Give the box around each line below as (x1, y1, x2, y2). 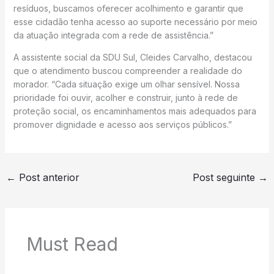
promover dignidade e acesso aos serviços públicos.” (13, 119, 232, 130)
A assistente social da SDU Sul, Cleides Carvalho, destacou (13, 52, 252, 62)
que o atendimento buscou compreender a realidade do (13, 65, 242, 76)
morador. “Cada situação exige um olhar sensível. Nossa (13, 79, 240, 89)
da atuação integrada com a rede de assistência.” (13, 30, 213, 40)
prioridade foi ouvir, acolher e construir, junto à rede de (13, 92, 238, 103)
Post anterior (15, 171, 80, 183)
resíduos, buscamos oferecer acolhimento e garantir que (13, 3, 243, 13)
